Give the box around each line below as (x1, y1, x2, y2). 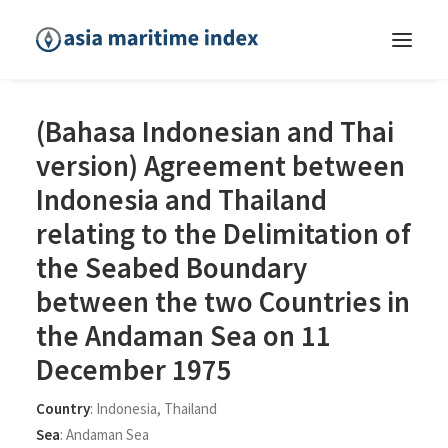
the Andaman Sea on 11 (36, 317, 331, 354)
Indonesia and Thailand (36, 181, 327, 218)
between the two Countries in (36, 283, 410, 320)
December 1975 (36, 351, 232, 388)
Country (36, 399, 90, 418)
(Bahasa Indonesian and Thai (36, 113, 394, 150)
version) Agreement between (36, 147, 405, 184)
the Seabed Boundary (36, 249, 307, 286)
